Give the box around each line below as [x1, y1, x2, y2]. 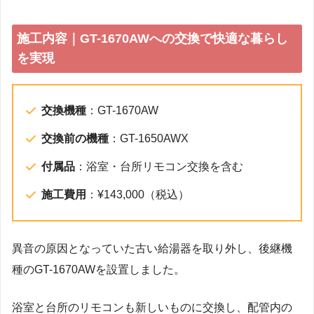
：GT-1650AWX [109, 132, 189, 144]
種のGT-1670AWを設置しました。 [12, 263, 185, 275]
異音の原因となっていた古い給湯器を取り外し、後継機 [12, 242, 292, 254]
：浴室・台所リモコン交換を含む [75, 160, 243, 172]
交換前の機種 [41, 132, 109, 144]
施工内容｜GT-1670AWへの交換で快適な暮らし [16, 32, 288, 46]
